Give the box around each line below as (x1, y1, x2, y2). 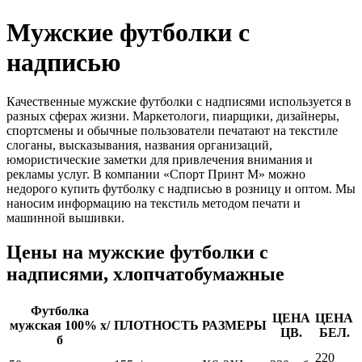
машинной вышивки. (6, 211, 124, 225)
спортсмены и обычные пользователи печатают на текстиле (6, 124, 338, 138)
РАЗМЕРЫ (202, 318, 267, 332)
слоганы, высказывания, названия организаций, (6, 138, 272, 153)
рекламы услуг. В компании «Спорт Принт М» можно (6, 167, 305, 182)
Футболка (31, 303, 89, 318)
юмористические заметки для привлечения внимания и (6, 153, 313, 167)
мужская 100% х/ (10, 318, 110, 332)
